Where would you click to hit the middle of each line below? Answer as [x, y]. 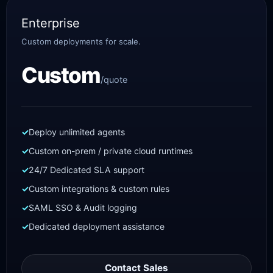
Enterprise [51, 23]
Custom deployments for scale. [81, 41]
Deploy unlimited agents [77, 132]
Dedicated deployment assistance [97, 226]
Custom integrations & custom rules [99, 189]
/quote [114, 80]
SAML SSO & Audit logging [83, 207]
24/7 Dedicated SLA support [87, 170]
